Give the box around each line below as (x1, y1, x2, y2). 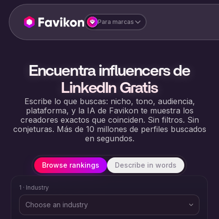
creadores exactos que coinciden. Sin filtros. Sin (20, 115, 199, 125)
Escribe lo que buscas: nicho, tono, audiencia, (24, 96, 195, 106)
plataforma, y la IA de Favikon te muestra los (25, 106, 194, 115)
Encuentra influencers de (28, 63, 191, 79)
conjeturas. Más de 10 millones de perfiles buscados (13, 124, 206, 134)
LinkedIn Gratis (61, 80, 158, 96)
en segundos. (85, 133, 134, 143)
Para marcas (97, 18, 134, 25)
